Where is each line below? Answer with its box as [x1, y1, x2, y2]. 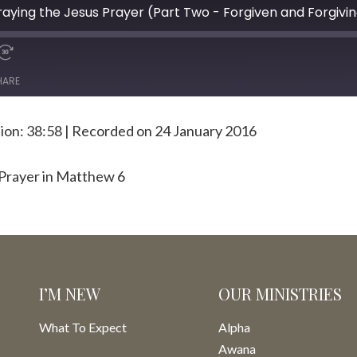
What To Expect [39, 320, 127, 335]
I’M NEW [39, 283, 100, 304]
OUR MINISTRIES [218, 283, 342, 304]
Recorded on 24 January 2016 [72, 122, 257, 139]
